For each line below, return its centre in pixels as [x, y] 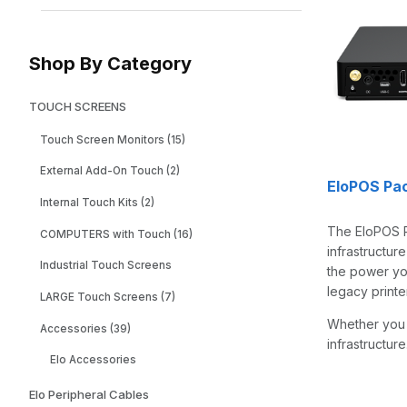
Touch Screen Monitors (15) [112, 139]
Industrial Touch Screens [105, 266]
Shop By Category [110, 63]
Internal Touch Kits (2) [97, 202]
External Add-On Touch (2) [109, 171]
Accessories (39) [85, 328]
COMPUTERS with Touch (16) [116, 234]
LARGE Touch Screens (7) [107, 297]
